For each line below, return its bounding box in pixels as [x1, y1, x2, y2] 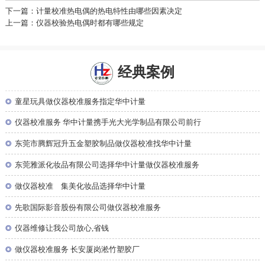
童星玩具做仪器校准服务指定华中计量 [15, 97, 146, 106]
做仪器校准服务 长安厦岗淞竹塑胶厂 [15, 245, 140, 254]
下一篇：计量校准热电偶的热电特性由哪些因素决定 [5, 7, 182, 16]
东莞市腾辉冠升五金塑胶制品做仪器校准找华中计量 [15, 140, 192, 148]
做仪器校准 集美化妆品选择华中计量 [15, 182, 146, 190]
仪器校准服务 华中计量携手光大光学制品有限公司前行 [15, 118, 202, 127]
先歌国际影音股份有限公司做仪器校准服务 [15, 203, 161, 212]
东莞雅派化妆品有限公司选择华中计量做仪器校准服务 [15, 160, 200, 169]
